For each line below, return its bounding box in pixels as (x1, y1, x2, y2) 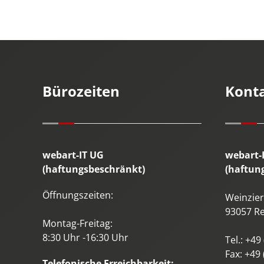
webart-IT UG (42, 148, 104, 161)
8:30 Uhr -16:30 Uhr (42, 230, 128, 244)
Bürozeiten (42, 81, 120, 101)
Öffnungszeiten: (42, 188, 113, 202)
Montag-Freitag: (42, 216, 113, 230)
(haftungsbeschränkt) (42, 162, 145, 176)
